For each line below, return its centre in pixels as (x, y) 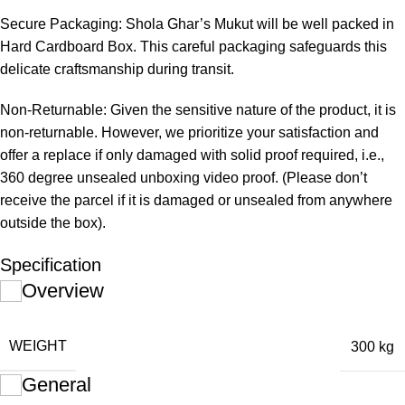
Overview (63, 291)
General (57, 385)
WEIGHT (38, 346)
